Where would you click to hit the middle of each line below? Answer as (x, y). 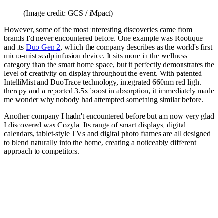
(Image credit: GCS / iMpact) (68, 13)
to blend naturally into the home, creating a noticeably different (100, 143)
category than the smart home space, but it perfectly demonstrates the (109, 65)
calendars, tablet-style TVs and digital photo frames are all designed (107, 134)
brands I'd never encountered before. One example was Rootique (103, 38)
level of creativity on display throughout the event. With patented (103, 73)
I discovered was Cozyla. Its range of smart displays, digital (95, 125)
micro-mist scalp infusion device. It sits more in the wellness (96, 56)
